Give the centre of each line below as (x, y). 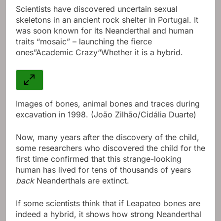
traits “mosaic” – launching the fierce (84, 41)
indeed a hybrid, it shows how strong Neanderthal (109, 214)
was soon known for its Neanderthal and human (105, 30)
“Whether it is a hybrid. (140, 52)
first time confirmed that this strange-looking (99, 159)
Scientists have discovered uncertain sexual (97, 9)
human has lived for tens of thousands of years (103, 169)
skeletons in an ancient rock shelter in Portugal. (104, 19)
